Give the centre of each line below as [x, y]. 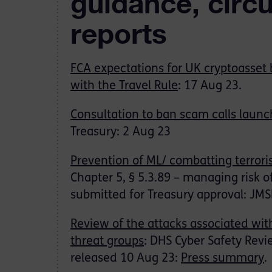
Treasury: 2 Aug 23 [121, 132]
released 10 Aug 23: [126, 259]
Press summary [223, 259]
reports [119, 33]
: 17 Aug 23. [210, 86]
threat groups [107, 242]
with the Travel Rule [124, 86]
